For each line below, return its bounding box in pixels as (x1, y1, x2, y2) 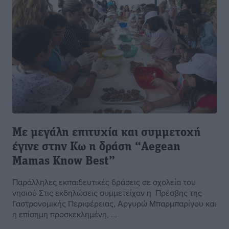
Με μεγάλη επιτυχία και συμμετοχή (12, 127, 201, 140)
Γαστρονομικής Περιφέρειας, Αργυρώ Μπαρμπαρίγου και (12, 198, 216, 210)
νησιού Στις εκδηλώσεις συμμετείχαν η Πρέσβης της (12, 187, 202, 199)
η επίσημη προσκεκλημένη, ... (12, 209, 117, 220)
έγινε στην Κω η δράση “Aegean (12, 141, 180, 154)
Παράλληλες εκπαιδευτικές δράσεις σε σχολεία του (12, 176, 196, 188)
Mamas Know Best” (12, 155, 115, 168)
